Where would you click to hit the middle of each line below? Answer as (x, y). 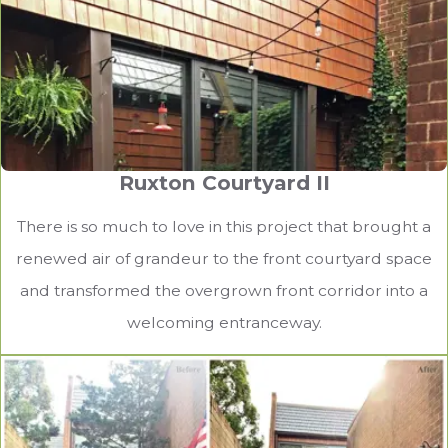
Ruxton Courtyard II (224, 182)
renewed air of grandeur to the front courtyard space (224, 258)
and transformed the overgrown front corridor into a (224, 290)
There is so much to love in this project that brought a (224, 226)
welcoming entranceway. (224, 322)
